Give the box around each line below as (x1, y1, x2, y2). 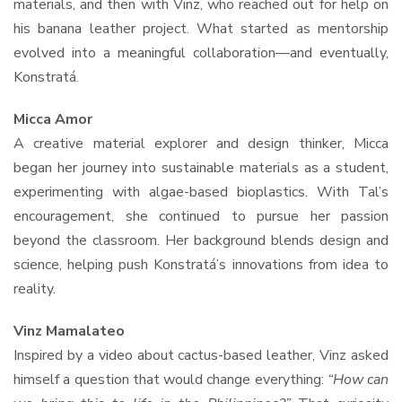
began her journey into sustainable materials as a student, (13, 158, 389, 179)
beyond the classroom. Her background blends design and (13, 231, 389, 251)
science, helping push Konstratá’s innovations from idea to (13, 255, 389, 275)
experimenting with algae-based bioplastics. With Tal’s (13, 182, 389, 203)
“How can (327, 370, 389, 390)
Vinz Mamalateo (13, 321, 125, 342)
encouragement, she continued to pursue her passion (13, 206, 389, 227)
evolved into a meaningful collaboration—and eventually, (13, 43, 389, 64)
